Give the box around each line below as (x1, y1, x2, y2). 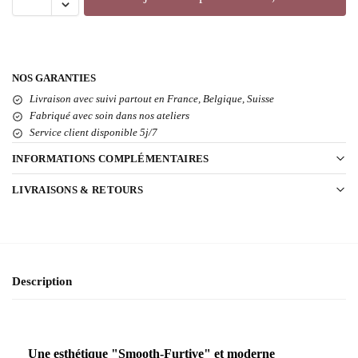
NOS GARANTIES (12, 72, 96, 84)
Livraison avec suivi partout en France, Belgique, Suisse (30, 93, 274, 105)
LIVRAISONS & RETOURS (12, 183, 143, 196)
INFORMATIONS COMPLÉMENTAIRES (12, 152, 209, 165)
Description (12, 274, 72, 288)
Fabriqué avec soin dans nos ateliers (30, 109, 189, 121)
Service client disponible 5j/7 (30, 126, 157, 138)
